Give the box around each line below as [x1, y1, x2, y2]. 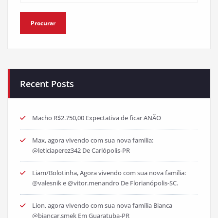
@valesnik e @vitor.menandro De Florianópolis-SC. [32, 179, 178, 188]
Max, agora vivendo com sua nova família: [32, 136, 153, 145]
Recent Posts [20, 78, 74, 90]
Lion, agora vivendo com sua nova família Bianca [32, 201, 172, 210]
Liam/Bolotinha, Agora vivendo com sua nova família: [32, 168, 186, 178]
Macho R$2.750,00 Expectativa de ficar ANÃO [32, 113, 161, 123]
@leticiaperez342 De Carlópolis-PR [32, 146, 130, 155]
